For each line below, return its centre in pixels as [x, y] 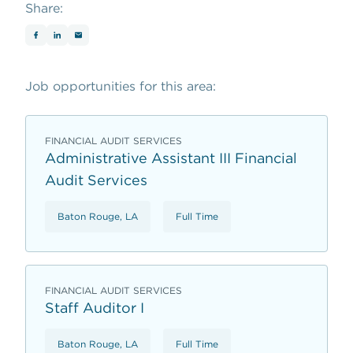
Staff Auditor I [95, 307]
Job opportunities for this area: [121, 86]
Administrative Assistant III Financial [171, 158]
